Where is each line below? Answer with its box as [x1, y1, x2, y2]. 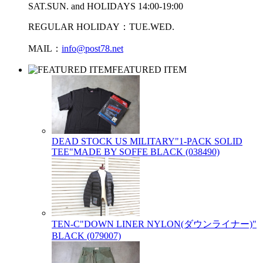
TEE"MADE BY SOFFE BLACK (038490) [52, 147, 220, 157]
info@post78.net [62, 43, 123, 54]
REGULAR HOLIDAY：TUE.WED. [28, 22, 174, 32]
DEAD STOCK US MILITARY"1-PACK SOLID [52, 136, 242, 147]
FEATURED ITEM [112, 65, 187, 75]
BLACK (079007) [52, 231, 121, 241]
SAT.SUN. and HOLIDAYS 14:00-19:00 [28, 1, 183, 12]
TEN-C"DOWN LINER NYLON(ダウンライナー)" [52, 219, 257, 230]
